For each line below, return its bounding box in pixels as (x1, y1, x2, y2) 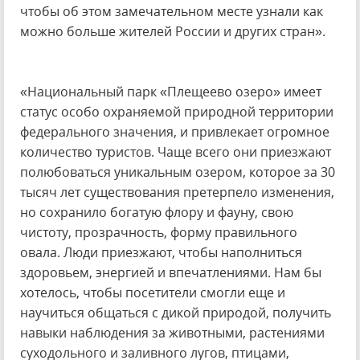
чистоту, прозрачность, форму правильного (20, 223, 297, 241)
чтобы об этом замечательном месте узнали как (20, 2, 323, 20)
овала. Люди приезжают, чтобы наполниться (20, 243, 302, 261)
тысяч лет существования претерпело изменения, (20, 183, 334, 201)
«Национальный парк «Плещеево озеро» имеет (20, 83, 321, 100)
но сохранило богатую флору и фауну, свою (20, 203, 293, 221)
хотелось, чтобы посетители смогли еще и (20, 284, 285, 301)
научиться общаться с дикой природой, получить (20, 304, 331, 321)
